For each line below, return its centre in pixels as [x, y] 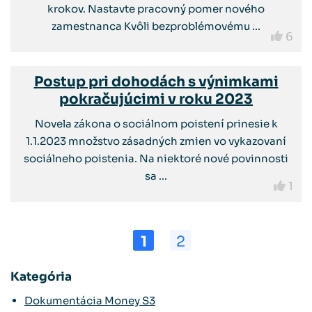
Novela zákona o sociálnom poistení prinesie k [156, 124]
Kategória [41, 277]
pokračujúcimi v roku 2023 [156, 99]
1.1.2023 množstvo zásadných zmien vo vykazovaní [156, 141]
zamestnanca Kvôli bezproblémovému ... [156, 26]
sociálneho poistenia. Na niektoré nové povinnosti [156, 158]
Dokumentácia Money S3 [90, 300]
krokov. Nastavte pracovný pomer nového [156, 9]
